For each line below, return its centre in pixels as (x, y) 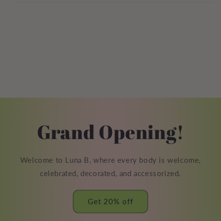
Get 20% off (110, 202)
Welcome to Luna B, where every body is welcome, (110, 160)
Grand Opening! (110, 131)
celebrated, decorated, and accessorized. (110, 173)
